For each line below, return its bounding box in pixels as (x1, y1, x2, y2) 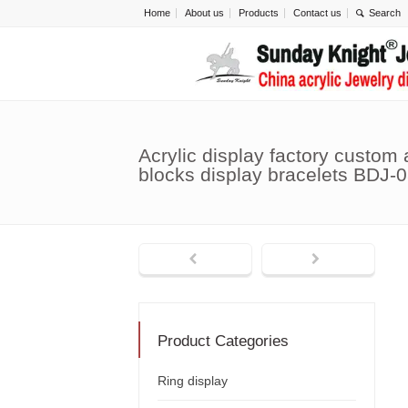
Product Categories (158, 332, 289, 351)
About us (185, 7, 224, 18)
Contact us (293, 7, 342, 18)
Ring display (158, 373, 228, 389)
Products (239, 7, 279, 18)
